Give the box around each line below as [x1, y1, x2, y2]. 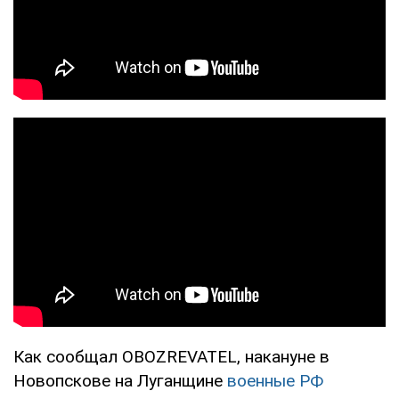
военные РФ [227, 370, 323, 391]
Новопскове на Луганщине [13, 370, 227, 391]
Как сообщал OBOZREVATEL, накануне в [13, 346, 330, 367]
